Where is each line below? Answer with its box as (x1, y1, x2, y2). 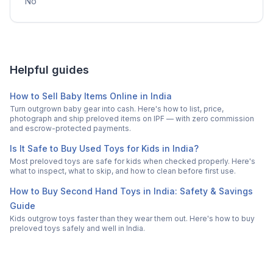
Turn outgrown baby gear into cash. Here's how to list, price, (10, 104, 224, 114)
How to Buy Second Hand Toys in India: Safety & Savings (10, 186, 253, 197)
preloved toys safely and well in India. (10, 224, 145, 233)
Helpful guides (10, 63, 89, 77)
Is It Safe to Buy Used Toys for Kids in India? (10, 143, 199, 154)
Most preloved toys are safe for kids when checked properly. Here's (10, 157, 255, 166)
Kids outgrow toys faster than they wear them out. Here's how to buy (10, 214, 255, 224)
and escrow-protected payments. (10, 124, 131, 133)
